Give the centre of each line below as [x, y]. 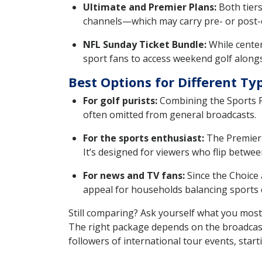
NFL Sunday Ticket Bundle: [145, 45]
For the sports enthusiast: [144, 138]
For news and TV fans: [134, 176]
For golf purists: [120, 101]
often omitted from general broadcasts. [170, 115]
